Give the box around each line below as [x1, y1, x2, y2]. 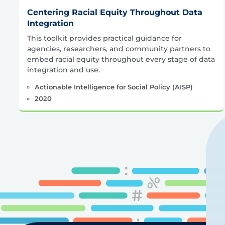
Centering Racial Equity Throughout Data [27, 7, 202, 17]
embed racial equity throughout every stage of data [27, 54, 215, 64]
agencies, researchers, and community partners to [27, 44, 210, 53]
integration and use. [27, 65, 100, 74]
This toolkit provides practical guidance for [27, 33, 182, 43]
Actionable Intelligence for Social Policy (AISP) [34, 82, 193, 91]
